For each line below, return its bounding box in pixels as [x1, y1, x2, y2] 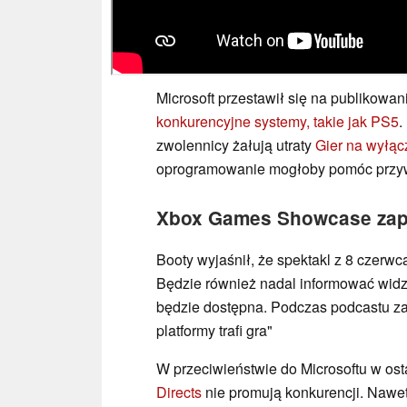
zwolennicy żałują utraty [156, 134, 315, 156]
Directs [156, 382, 202, 403]
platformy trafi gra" [156, 320, 273, 342]
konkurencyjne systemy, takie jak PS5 [156, 111, 399, 133]
